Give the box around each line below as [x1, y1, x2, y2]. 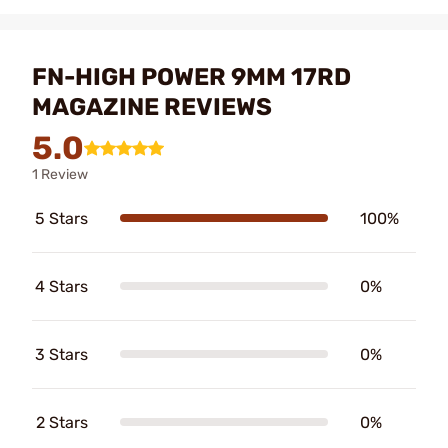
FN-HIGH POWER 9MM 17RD [32, 62, 351, 91]
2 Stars [36, 412, 88, 432]
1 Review [32, 165, 88, 183]
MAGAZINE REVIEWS [32, 92, 272, 121]
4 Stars [35, 276, 88, 296]
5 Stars [35, 208, 88, 228]
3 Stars [35, 344, 88, 364]
